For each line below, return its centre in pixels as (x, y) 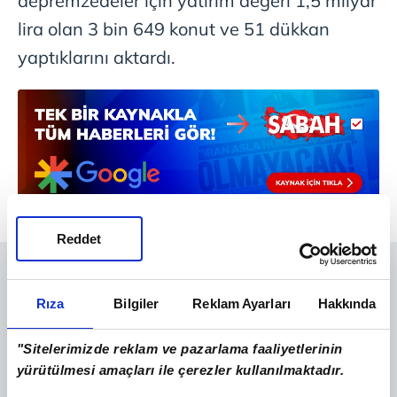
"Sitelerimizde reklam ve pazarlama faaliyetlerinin (179, 349)
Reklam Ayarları (241, 303)
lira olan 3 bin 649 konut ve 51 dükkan (174, 28)
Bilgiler (136, 303)
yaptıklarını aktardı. (97, 57)
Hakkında (347, 303)
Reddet (79, 239)
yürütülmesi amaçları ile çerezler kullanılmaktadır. (180, 370)
